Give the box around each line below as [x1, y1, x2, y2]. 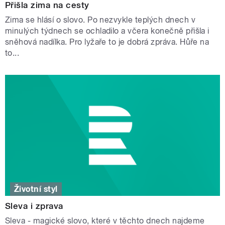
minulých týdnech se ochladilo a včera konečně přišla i [5, 26, 209, 36]
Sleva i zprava [5, 200, 63, 211]
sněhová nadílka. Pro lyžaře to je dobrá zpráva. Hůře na [5, 37, 209, 47]
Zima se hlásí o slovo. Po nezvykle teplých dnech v [5, 15, 196, 25]
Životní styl [14, 184, 58, 194]
